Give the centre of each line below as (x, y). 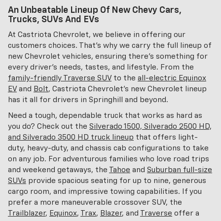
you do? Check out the (49, 126)
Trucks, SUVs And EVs (54, 19)
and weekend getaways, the (58, 170)
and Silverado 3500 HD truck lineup (71, 137)
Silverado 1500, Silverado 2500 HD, (150, 126)
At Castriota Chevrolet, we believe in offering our (97, 35)
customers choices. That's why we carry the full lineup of (110, 45)
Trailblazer (27, 213)
